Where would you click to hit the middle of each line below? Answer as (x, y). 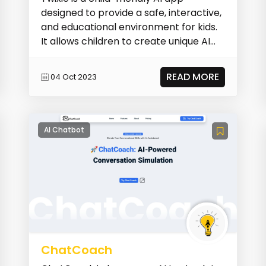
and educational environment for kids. (129, 27)
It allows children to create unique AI (126, 41)
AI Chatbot (64, 129)
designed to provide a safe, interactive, (132, 12)
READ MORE (192, 77)
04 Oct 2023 (74, 77)
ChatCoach (77, 250)
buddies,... (63, 55)
